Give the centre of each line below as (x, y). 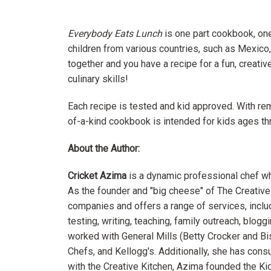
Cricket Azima (97, 176)
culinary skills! (98, 79)
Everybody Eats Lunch (115, 34)
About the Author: (104, 149)
